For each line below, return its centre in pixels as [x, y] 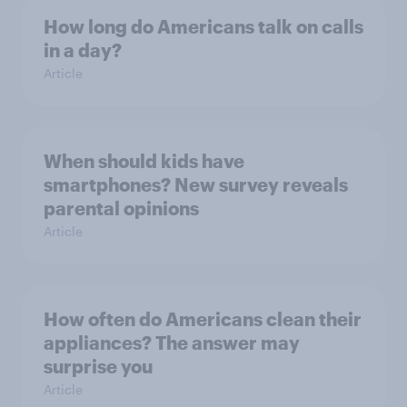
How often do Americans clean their [203, 319]
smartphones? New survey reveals [196, 185]
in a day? [83, 50]
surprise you [98, 367]
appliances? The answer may [172, 343]
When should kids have [144, 161]
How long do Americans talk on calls [203, 27]
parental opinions [121, 208]
